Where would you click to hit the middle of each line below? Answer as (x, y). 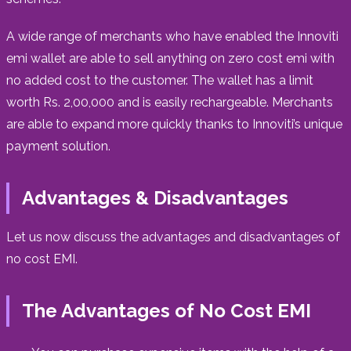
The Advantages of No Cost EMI (166, 310)
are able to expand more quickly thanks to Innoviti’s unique (174, 124)
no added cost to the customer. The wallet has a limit (160, 80)
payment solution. (58, 146)
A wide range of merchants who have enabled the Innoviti (172, 36)
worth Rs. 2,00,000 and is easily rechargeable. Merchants (170, 102)
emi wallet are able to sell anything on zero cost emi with (170, 58)
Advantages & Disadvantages (155, 197)
